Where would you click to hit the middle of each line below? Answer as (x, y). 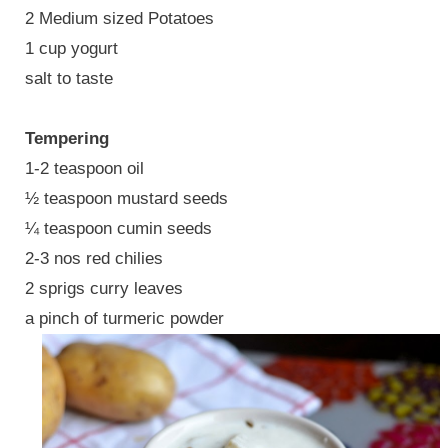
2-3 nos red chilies (93, 258)
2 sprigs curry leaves (103, 288)
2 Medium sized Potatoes (119, 18)
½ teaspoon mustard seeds (126, 198)
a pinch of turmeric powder (124, 318)
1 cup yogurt (71, 48)
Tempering (66, 138)
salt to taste (68, 78)
